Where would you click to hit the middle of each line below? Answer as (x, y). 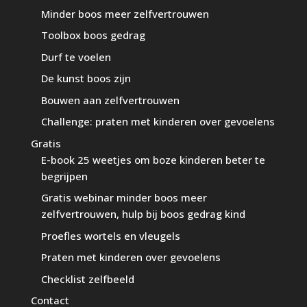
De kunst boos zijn (86, 78)
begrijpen (64, 176)
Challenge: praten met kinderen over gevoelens (158, 122)
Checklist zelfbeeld (87, 279)
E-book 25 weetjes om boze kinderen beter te (153, 159)
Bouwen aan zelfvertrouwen (110, 100)
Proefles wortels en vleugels (110, 235)
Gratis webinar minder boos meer (124, 198)
